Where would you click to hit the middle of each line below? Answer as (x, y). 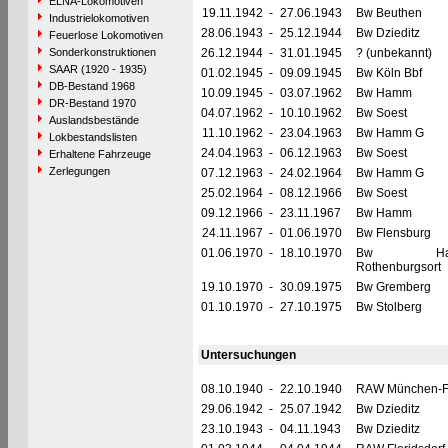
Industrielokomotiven (98, 18)
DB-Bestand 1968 (91, 86)
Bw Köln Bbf (388, 73)
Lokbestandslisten (92, 137)
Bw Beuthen (388, 13)
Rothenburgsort (398, 267)
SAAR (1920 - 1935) (97, 69)
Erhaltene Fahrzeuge (99, 154)
